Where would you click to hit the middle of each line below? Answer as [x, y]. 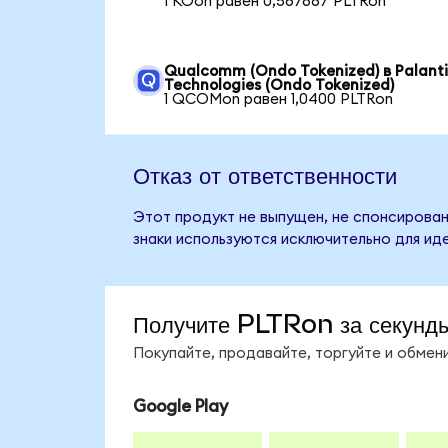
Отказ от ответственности [264, 174]
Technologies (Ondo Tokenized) [279, 85]
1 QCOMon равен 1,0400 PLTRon [279, 99]
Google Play [180, 406]
